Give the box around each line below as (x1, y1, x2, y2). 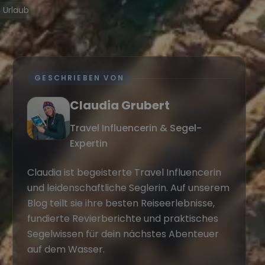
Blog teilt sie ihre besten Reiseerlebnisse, (27, 196, 215, 211)
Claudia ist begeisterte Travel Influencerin (27, 166, 222, 180)
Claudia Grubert (70, 97, 170, 114)
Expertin (70, 137, 108, 151)
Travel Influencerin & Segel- (70, 121, 202, 135)
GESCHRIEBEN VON (34, 73, 124, 83)
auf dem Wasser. (27, 243, 105, 257)
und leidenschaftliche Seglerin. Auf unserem (27, 181, 230, 195)
